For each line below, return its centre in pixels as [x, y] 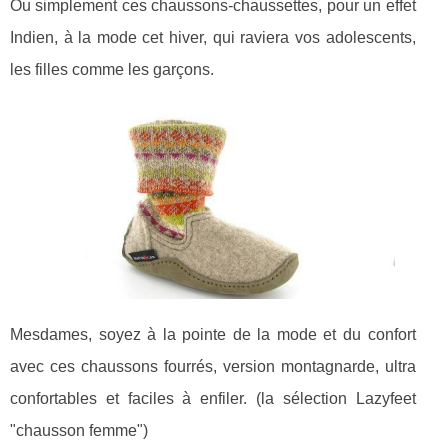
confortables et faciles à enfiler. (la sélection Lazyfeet [213, 399]
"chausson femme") [79, 431]
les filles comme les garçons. [112, 69]
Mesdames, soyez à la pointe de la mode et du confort [213, 335]
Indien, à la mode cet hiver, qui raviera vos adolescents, [213, 37]
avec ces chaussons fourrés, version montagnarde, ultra [213, 367]
